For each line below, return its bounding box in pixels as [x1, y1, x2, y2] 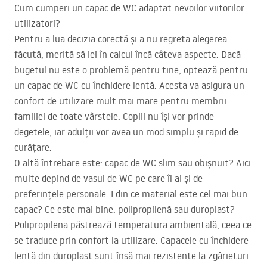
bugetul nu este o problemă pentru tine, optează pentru [14, 64, 248, 76]
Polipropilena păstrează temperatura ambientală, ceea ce [14, 219, 252, 231]
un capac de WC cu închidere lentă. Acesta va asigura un [14, 79, 244, 92]
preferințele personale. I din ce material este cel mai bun [14, 188, 247, 200]
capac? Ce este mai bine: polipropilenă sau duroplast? [14, 203, 235, 216]
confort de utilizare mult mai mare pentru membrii [14, 95, 226, 107]
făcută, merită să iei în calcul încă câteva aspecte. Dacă [14, 48, 241, 61]
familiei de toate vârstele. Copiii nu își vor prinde [14, 110, 214, 123]
